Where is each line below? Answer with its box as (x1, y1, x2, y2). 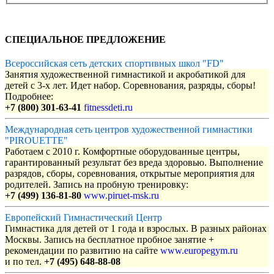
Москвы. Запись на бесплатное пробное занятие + (5, 234, 214, 245)
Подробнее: (5, 91, 53, 102)
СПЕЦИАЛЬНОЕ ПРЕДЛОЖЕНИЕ (5, 34, 166, 45)
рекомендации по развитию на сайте (5, 245, 160, 256)
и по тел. (5, 256, 44, 267)
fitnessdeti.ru (84, 102, 133, 113)
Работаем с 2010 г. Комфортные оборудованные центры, (5, 146, 240, 157)
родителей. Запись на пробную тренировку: (5, 179, 188, 190)
